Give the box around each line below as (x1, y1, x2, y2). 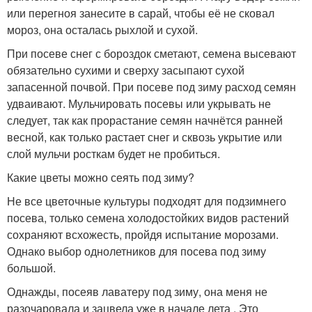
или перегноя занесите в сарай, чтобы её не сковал (7, 5, 274, 21)
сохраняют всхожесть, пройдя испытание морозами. (7, 226, 279, 242)
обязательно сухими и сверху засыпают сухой (7, 62, 244, 78)
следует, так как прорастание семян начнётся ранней (7, 112, 283, 128)
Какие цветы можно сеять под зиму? (7, 169, 194, 185)
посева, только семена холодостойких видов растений (7, 210, 289, 226)
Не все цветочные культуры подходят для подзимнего (7, 193, 286, 209)
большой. (7, 260, 56, 276)
